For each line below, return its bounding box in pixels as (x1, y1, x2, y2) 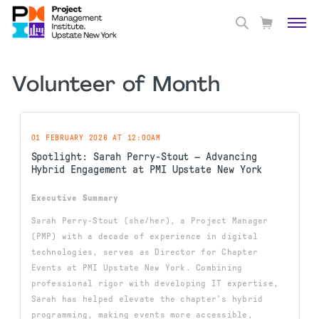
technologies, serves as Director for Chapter (31, 247, 258, 257)
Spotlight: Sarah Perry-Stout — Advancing (31, 151, 257, 162)
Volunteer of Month (12, 75, 221, 97)
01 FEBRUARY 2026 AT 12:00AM (31, 134, 161, 142)
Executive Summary (31, 193, 119, 203)
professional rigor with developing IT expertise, (31, 278, 279, 288)
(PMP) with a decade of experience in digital (31, 231, 258, 241)
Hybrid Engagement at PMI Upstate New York (31, 164, 263, 175)
